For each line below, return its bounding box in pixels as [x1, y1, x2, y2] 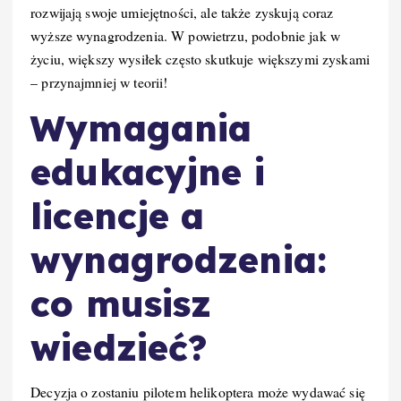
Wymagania [30, 105, 252, 150]
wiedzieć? [30, 324, 209, 370]
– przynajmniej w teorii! [30, 72, 168, 91]
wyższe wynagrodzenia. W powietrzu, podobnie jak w [30, 25, 340, 45]
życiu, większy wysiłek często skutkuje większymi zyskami [30, 48, 370, 68]
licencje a [30, 192, 205, 238]
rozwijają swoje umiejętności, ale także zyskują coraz [30, 2, 334, 21]
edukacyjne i [30, 149, 265, 194]
